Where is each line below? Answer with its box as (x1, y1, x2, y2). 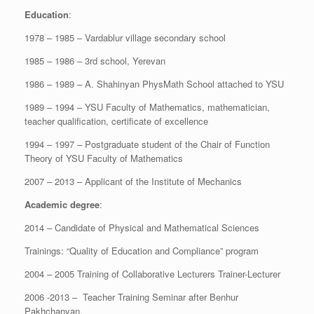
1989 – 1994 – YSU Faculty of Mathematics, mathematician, (25, 100, 270, 114)
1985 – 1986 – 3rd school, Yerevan (25, 54, 165, 68)
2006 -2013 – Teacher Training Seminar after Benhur (25, 290, 238, 304)
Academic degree (25, 198, 100, 212)
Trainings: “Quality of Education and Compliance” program (25, 244, 259, 258)
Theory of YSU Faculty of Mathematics (25, 151, 183, 165)
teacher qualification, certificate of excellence (25, 114, 208, 128)
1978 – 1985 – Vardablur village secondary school (25, 31, 226, 45)
